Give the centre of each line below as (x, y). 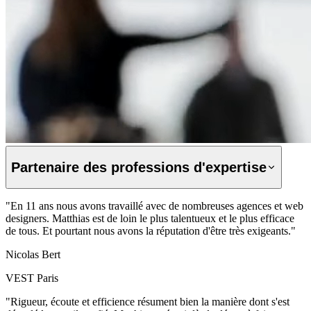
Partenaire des (61, 167)
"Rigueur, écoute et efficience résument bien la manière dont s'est (148, 302)
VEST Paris (32, 278)
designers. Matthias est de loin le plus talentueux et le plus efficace (150, 219)
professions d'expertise (189, 167)
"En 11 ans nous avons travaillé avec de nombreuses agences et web (154, 206)
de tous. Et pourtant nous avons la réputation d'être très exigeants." (151, 231)
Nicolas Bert (33, 255)
